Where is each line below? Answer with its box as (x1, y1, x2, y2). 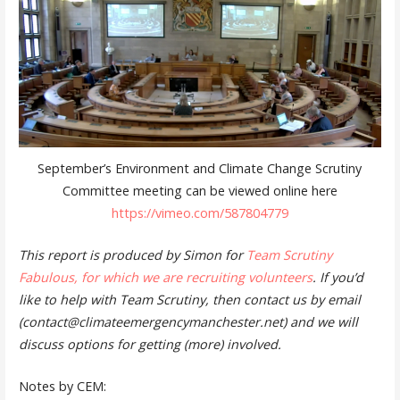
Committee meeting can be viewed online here (62, 182, 337, 200)
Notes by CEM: (18, 377, 106, 395)
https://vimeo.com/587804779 (111, 204, 288, 222)
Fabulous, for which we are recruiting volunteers (18, 268, 312, 286)
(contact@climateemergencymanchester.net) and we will (18, 312, 358, 330)
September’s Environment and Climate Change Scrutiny (37, 160, 362, 178)
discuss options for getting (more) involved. (18, 335, 285, 353)
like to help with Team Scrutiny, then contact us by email (18, 290, 361, 308)
